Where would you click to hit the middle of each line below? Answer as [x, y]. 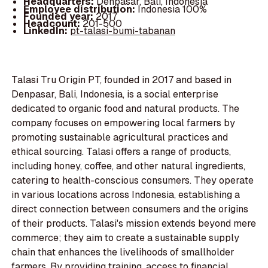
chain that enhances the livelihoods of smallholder [123, 252]
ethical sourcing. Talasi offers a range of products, [121, 152]
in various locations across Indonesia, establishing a [126, 195]
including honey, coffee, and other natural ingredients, [129, 166]
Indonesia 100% [172, 9]
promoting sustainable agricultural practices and [120, 138]
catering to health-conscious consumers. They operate [133, 181]
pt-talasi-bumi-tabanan [122, 31]
